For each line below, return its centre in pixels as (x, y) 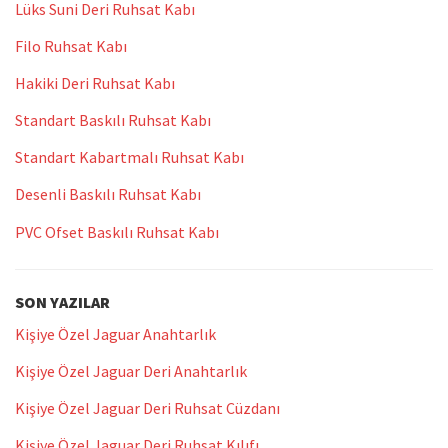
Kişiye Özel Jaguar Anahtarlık (115, 333)
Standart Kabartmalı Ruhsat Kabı (129, 157)
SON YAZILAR (62, 301)
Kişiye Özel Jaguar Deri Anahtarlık (131, 370)
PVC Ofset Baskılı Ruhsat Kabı (117, 231)
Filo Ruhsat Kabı (71, 45)
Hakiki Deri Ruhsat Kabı (95, 82)
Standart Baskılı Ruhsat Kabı (113, 120)
